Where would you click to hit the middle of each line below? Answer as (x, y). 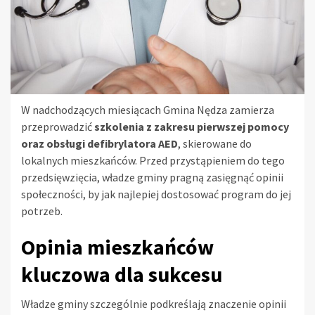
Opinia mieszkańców (117, 246)
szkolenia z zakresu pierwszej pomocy (192, 126)
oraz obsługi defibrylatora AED (99, 143)
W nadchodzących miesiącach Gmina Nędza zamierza (148, 109)
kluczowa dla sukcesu (122, 274)
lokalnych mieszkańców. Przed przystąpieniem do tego (153, 160)
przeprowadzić (58, 126)
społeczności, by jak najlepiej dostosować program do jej (156, 194)
